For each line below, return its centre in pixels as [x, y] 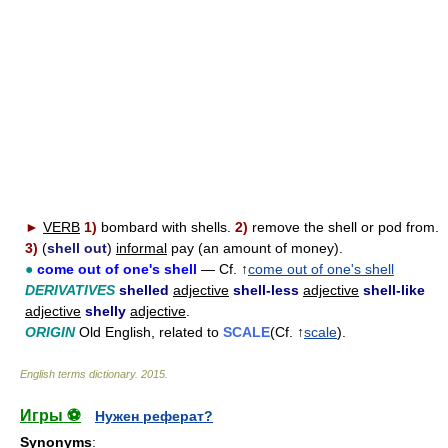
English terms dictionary [77, 374]
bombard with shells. [168, 227]
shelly [105, 311]
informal [141, 248]
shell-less [266, 290]
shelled [144, 290]
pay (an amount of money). [255, 248]
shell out [77, 248]
